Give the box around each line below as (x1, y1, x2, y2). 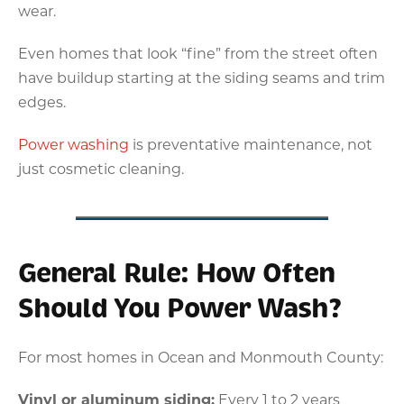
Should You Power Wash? (18, 290, 341, 326)
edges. (18, 91, 66, 111)
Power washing (18, 133, 133, 153)
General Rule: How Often (18, 255, 335, 290)
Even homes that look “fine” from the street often (18, 42, 378, 62)
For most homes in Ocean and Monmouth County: (18, 346, 383, 366)
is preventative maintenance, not (133, 133, 372, 153)
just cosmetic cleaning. (18, 158, 184, 178)
